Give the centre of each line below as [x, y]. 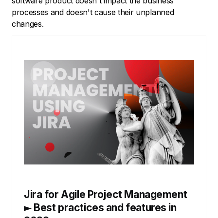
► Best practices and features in [100, 207]
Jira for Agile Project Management [106, 194]
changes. [28, 24]
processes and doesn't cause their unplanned [93, 12]
